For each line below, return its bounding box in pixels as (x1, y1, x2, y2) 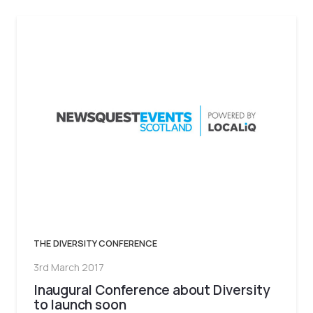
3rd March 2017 (34, 261, 104, 275)
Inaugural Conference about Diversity (34, 280, 271, 299)
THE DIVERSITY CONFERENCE (34, 237, 157, 249)
